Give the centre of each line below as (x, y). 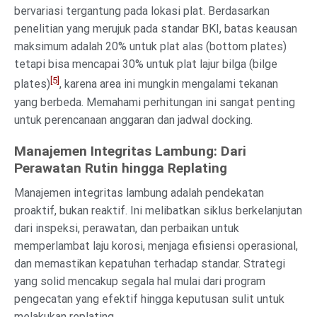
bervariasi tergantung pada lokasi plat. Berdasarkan (142, 11)
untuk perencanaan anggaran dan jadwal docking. (133, 120)
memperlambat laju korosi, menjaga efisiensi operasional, (156, 246)
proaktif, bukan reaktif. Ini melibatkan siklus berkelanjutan (158, 211)
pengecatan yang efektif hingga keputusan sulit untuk (149, 299)
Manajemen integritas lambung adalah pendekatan (139, 193)
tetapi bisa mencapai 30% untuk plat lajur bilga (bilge (146, 64)
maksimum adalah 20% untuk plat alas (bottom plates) (150, 47)
